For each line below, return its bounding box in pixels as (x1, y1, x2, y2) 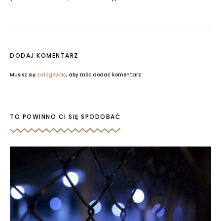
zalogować (37, 71, 66, 79)
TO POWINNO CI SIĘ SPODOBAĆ (10, 112, 120, 121)
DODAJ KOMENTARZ (10, 51, 79, 60)
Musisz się (10, 71, 37, 79)
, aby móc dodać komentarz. (66, 71, 142, 79)
